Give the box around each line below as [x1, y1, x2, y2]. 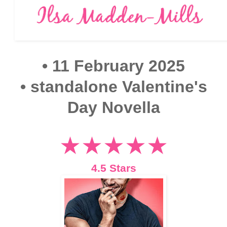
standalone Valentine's [25, 77, 207, 96]
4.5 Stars [91, 162, 136, 174]
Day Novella [67, 98, 160, 117]
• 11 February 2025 [42, 56, 185, 75]
